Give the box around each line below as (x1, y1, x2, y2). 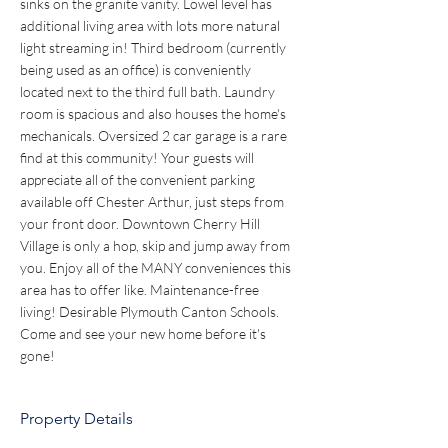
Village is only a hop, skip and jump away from (20, 237, 293, 254)
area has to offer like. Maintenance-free (20, 281, 262, 298)
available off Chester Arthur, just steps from (20, 193, 287, 210)
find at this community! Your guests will (20, 149, 257, 166)
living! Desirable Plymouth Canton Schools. (20, 303, 282, 320)
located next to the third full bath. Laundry (20, 83, 278, 100)
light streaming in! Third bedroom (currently (20, 39, 289, 56)
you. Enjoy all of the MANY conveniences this (20, 259, 294, 276)
